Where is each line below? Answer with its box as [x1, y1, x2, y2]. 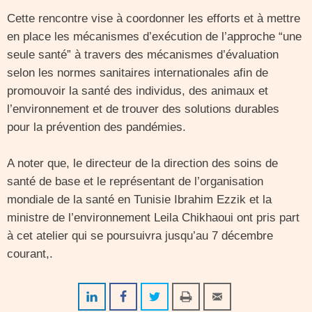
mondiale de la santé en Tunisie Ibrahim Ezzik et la [7, 193, 272, 206]
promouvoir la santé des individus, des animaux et [7, 84, 268, 97]
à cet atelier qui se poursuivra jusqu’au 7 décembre [7, 229, 273, 242]
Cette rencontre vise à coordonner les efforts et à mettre [7, 12, 300, 25]
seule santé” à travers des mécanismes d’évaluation [7, 48, 279, 61]
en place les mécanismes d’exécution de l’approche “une [7, 30, 302, 43]
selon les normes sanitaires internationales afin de [7, 66, 268, 79]
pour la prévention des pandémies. [7, 120, 186, 134]
